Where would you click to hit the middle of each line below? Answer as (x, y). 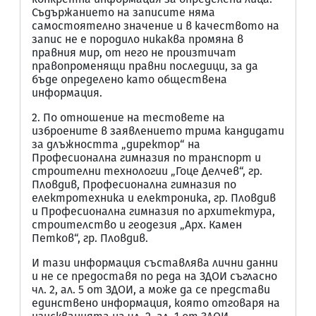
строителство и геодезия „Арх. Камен (137, 225)
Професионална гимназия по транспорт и (146, 158)
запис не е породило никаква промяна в (138, 39)
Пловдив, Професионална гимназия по (134, 184)
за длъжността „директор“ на (116, 144)
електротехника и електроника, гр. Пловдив (154, 198)
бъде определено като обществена (129, 79)
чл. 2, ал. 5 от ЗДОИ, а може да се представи (151, 290)
